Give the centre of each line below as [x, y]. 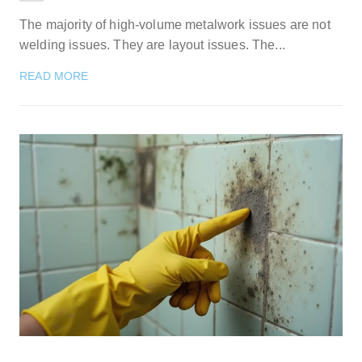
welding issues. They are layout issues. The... [152, 44]
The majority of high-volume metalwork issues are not [175, 24]
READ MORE [54, 76]
